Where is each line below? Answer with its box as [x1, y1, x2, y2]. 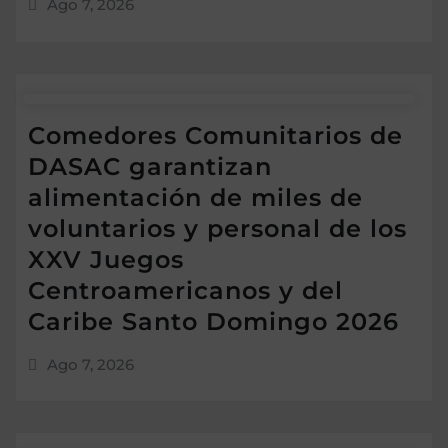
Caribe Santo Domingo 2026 [28, 306, 399, 336]
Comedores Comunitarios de [28, 120, 403, 150]
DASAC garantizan [28, 151, 272, 181]
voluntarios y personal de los [28, 213, 407, 243]
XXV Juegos [28, 244, 184, 274]
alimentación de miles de [28, 182, 363, 212]
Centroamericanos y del [28, 275, 343, 305]
